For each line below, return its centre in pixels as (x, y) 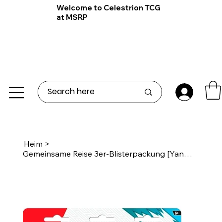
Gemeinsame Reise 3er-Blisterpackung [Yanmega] (188, 153)
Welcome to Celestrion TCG (109, 8)
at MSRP (72, 17)
